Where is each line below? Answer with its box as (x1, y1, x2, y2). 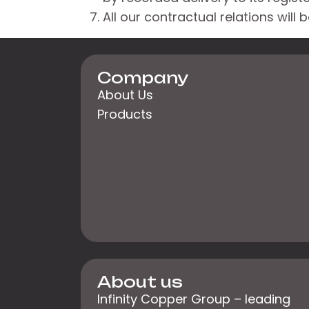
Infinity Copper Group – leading (97, 290, 290, 308)
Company (97, 68, 188, 88)
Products (97, 106, 152, 123)
